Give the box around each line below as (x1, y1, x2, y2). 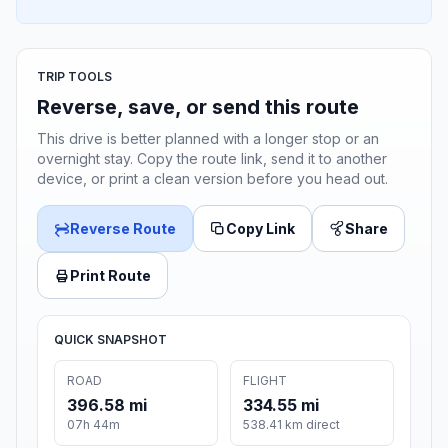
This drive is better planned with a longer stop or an (37, 130, 379, 148)
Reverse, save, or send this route (37, 95, 359, 120)
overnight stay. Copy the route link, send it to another (37, 150, 387, 168)
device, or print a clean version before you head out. (37, 170, 388, 188)
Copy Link (226, 220, 295, 238)
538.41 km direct (243, 417, 340, 433)
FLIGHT (243, 373, 287, 389)
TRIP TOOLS (37, 69, 112, 85)
